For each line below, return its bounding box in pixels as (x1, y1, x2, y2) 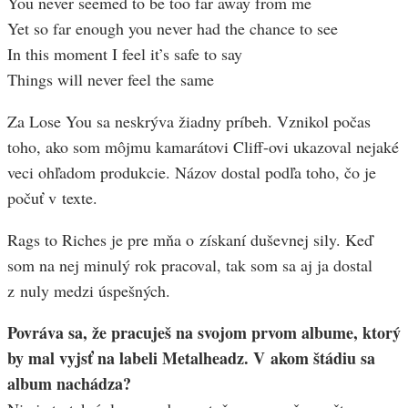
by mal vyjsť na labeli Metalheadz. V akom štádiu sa (7, 346, 375, 371)
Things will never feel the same (7, 68, 214, 91)
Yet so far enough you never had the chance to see (7, 17, 338, 40)
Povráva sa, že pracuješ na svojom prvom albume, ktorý (7, 321, 401, 345)
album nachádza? (7, 372, 131, 396)
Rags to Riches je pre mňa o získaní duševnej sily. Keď (7, 229, 372, 251)
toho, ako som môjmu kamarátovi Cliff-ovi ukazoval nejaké (7, 136, 399, 158)
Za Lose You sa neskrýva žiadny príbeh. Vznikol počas (7, 110, 371, 133)
